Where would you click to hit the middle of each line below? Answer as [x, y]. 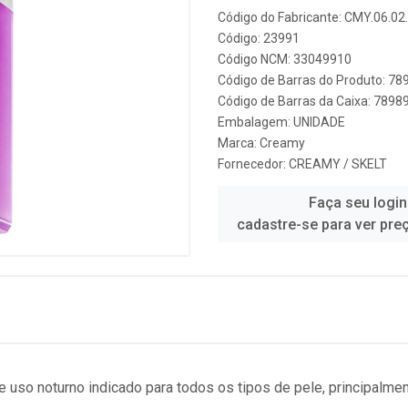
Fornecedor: [253, 164]
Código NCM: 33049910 [285, 59]
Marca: [239, 143]
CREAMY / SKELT [338, 164]
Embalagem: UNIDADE [281, 122]
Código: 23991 [259, 38]
